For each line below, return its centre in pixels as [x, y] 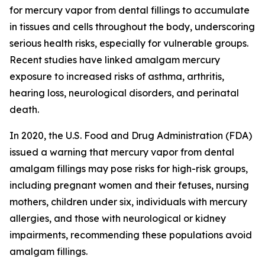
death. [24, 109]
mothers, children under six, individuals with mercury [128, 202]
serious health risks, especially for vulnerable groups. [129, 43]
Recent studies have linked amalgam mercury [115, 60]
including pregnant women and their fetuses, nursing [129, 185]
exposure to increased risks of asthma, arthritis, [117, 76]
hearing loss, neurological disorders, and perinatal [124, 93]
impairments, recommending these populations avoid [131, 235]
